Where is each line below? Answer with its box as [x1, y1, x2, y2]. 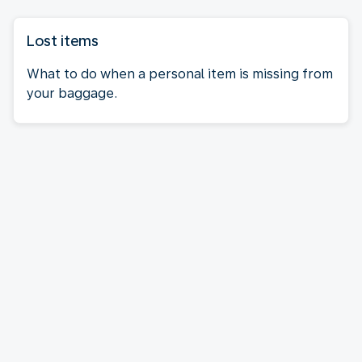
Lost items [27, 32, 99, 49]
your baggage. [27, 85, 117, 101]
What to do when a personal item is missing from [27, 65, 333, 82]
